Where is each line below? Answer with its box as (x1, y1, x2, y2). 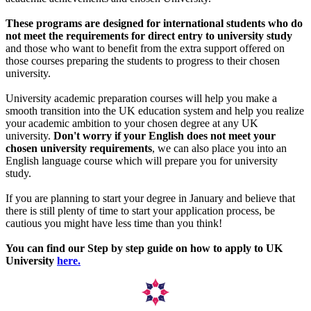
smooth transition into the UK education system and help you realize (6, 105, 304, 117)
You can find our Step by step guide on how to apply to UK (6, 242, 283, 254)
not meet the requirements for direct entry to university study (6, 30, 292, 42)
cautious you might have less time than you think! (6, 217, 222, 229)
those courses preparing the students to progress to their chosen (6, 55, 280, 67)
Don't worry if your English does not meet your (53, 130, 276, 142)
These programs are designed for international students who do (6, 17, 303, 29)
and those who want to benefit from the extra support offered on (6, 42, 285, 54)
